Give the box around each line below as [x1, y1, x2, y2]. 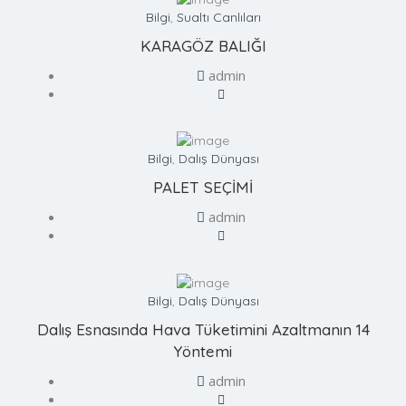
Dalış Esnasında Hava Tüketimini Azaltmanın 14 [36, 319, 370, 339]
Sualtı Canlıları [176, 8, 261, 25]
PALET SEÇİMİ [153, 178, 253, 198]
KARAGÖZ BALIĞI [140, 35, 266, 55]
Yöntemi [174, 341, 232, 361]
